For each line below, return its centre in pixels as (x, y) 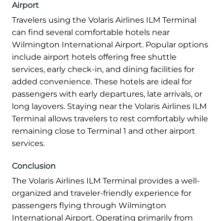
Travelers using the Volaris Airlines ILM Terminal (104, 20)
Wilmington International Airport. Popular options (110, 45)
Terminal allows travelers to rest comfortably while (110, 119)
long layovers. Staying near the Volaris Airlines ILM (109, 107)
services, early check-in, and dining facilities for (103, 70)
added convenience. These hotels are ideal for (102, 82)
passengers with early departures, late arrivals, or (107, 94)
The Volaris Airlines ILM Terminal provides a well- (106, 181)
